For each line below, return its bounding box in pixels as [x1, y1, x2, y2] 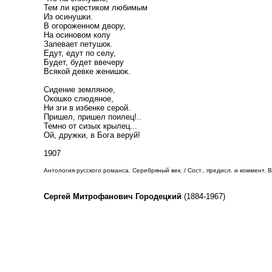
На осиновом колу [44, 30, 110, 39]
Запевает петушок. [44, 39, 113, 49]
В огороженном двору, [44, 21, 126, 30]
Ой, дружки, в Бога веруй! [44, 131, 140, 140]
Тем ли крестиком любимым [44, 3, 148, 12]
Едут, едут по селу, [44, 49, 116, 58]
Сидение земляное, [44, 85, 115, 94]
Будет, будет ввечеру [44, 58, 124, 67]
